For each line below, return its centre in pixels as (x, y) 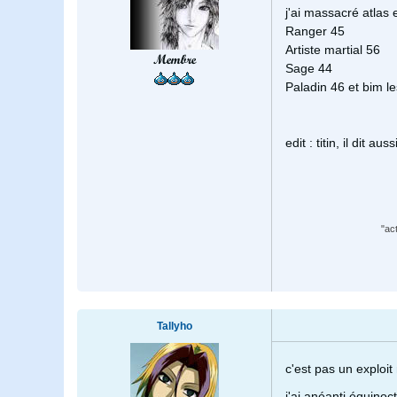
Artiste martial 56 (333, 50)
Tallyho (174, 327)
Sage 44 (309, 69)
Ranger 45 (315, 31)
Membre (174, 60)
